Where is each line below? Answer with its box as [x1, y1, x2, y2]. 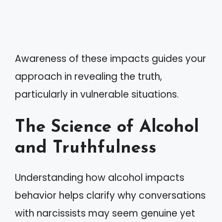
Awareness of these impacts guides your [15, 52, 206, 65]
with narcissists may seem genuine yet [15, 207, 195, 220]
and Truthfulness [15, 140, 157, 157]
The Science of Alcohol [15, 119, 199, 136]
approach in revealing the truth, [15, 69, 162, 83]
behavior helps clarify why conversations [15, 189, 206, 202]
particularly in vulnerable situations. [15, 87, 179, 101]
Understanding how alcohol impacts [15, 171, 184, 184]
